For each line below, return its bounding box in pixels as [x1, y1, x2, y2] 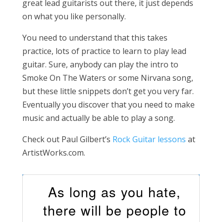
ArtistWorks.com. [22, 147, 85, 159]
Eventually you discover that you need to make [22, 99, 195, 111]
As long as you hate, [48, 182, 181, 202]
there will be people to [43, 200, 186, 220]
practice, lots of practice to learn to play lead [22, 46, 186, 57]
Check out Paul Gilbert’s [22, 134, 112, 145]
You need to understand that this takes [22, 32, 167, 44]
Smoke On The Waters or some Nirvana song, [22, 72, 193, 84]
